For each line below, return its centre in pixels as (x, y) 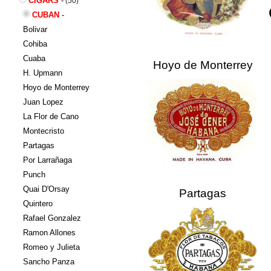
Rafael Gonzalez (52, 218)
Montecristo (44, 131)
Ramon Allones (49, 233)
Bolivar (35, 30)
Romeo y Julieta (51, 247)
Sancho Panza (49, 262)
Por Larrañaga (47, 160)
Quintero (38, 204)
